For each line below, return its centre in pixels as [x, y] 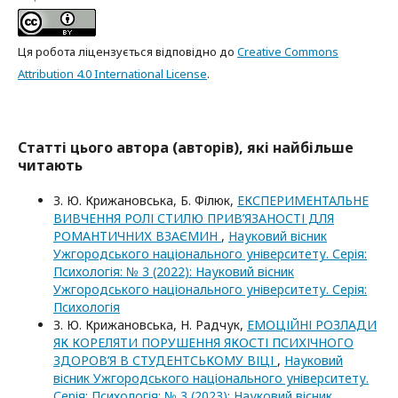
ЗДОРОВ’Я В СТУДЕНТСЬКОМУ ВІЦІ [165, 360]
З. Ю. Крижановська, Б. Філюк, [145, 200]
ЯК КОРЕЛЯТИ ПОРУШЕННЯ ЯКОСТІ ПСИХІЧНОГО [203, 342]
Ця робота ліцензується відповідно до [127, 51]
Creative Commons [288, 51]
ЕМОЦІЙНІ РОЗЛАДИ [312, 324]
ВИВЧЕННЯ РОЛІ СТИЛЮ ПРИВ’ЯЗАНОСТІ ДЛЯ [194, 218]
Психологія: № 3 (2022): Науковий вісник [174, 271]
